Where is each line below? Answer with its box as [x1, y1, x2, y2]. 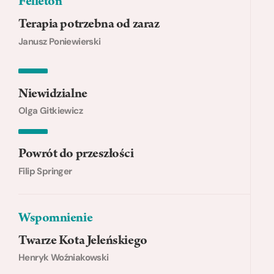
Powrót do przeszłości [18, 148, 134, 162]
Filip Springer [18, 165, 72, 177]
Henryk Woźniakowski [18, 251, 109, 264]
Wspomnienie [18, 212, 93, 226]
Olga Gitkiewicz [18, 105, 83, 117]
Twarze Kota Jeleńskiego [18, 234, 147, 248]
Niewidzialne [18, 87, 87, 102]
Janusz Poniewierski [18, 35, 101, 48]
